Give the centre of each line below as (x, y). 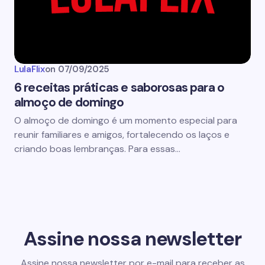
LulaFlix (30, 69)
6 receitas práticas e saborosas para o (119, 88)
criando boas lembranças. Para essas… (97, 149)
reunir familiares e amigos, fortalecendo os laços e (122, 135)
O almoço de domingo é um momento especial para (126, 120)
